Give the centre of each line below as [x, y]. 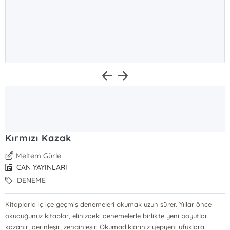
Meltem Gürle [39, 156]
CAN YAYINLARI [41, 167]
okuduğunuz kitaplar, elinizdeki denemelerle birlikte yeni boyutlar [106, 216]
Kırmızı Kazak [38, 138]
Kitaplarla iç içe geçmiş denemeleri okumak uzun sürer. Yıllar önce [108, 204]
